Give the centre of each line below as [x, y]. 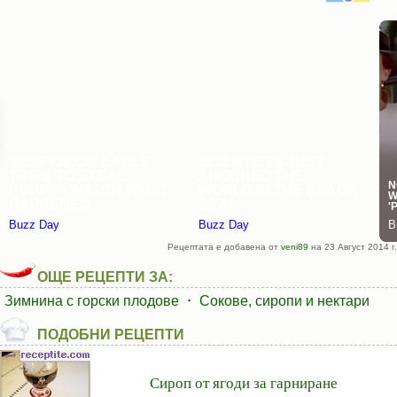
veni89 [295, 247]
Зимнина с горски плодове [92, 301]
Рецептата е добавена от [224, 247]
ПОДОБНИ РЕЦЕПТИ [111, 335]
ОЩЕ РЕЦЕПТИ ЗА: [105, 277]
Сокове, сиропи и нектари [284, 301]
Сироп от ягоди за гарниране [244, 382]
